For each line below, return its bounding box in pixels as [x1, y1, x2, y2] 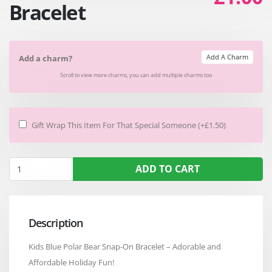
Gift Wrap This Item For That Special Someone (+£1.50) [32, 119, 226, 131]
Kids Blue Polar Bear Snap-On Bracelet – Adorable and [29, 240, 221, 252]
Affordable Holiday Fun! [29, 256, 118, 268]
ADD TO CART [135, 161, 200, 175]
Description [29, 215, 83, 230]
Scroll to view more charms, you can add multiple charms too [60, 70, 212, 79]
